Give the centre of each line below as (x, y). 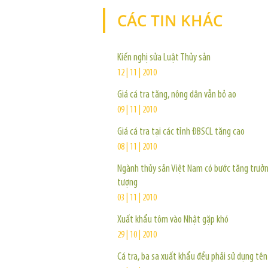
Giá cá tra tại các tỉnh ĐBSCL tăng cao (181, 132)
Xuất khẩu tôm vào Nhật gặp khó (173, 220)
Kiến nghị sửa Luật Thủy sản (164, 58)
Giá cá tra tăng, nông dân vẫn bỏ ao (177, 95)
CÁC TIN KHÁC (170, 20)
